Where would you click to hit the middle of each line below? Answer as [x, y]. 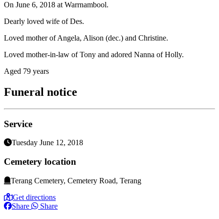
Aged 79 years [26, 71]
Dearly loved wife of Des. [44, 21]
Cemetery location [40, 161]
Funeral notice [41, 92]
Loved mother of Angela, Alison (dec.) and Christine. [86, 38]
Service [18, 124]
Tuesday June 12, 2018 [47, 143]
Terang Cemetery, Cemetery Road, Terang [76, 180]
